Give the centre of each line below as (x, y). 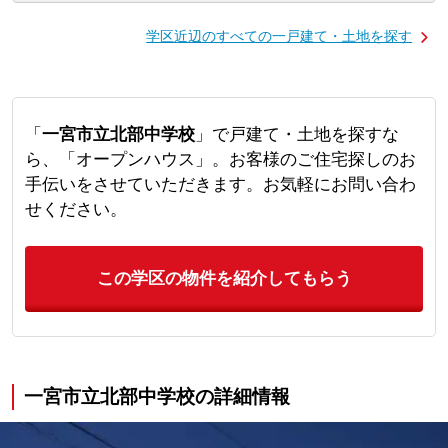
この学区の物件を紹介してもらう (224, 279)
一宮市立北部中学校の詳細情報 (156, 397)
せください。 (75, 210)
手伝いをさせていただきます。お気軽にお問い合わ (220, 185)
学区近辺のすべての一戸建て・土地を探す (279, 35)
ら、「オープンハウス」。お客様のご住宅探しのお (220, 160)
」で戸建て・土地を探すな (296, 135)
